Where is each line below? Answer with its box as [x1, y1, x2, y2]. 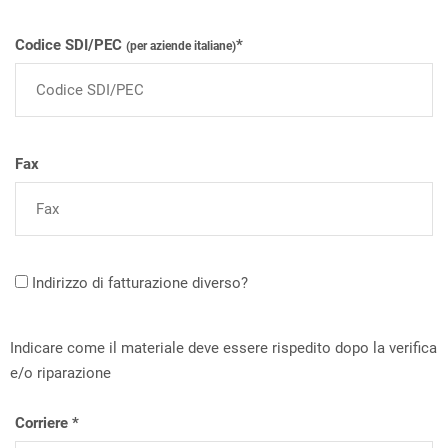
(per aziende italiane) [126, 39, 236, 53]
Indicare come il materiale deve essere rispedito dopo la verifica [10, 339, 437, 357]
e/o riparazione [10, 364, 111, 382]
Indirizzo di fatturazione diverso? [28, 274, 248, 292]
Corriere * [15, 414, 79, 432]
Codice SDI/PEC [15, 36, 126, 54]
